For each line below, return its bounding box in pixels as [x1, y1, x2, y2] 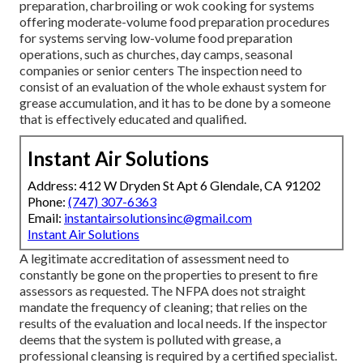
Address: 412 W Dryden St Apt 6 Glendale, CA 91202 [28, 177, 321, 193]
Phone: [28, 193, 68, 209]
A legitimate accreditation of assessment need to [19, 250, 289, 266]
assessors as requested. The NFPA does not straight [19, 282, 305, 298]
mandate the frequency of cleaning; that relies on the [19, 298, 307, 314]
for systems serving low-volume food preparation [19, 29, 293, 45]
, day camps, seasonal [176, 45, 293, 62]
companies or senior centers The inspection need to [19, 62, 302, 78]
